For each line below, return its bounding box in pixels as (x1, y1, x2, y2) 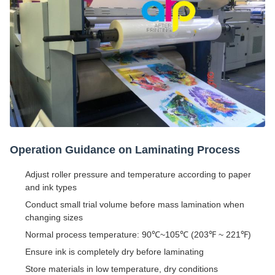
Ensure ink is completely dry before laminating (25, 246, 204, 257)
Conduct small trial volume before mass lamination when (25, 199, 244, 209)
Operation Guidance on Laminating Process (10, 143, 240, 156)
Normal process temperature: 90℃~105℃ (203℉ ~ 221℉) (25, 229, 251, 239)
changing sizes (25, 212, 83, 222)
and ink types (25, 182, 77, 192)
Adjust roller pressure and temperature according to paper (25, 169, 251, 179)
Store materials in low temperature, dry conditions (25, 263, 218, 274)
